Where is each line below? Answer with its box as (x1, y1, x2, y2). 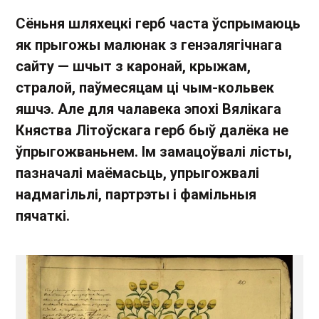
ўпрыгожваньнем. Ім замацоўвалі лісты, (16, 143, 292, 160)
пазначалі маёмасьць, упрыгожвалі (16, 164, 259, 182)
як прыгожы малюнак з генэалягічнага (16, 36, 282, 53)
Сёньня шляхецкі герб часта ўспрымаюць (16, 15, 300, 32)
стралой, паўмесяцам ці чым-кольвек (16, 79, 274, 96)
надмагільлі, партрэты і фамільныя (16, 186, 256, 203)
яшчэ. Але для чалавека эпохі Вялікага (16, 100, 281, 117)
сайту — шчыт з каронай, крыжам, (16, 58, 251, 75)
